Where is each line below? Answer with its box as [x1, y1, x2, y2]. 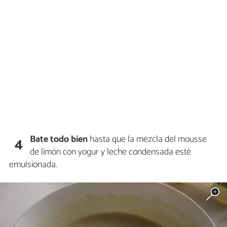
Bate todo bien [30, 132, 88, 147]
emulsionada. [9, 157, 57, 173]
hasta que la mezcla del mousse [88, 132, 207, 147]
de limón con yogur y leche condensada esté [30, 144, 192, 160]
